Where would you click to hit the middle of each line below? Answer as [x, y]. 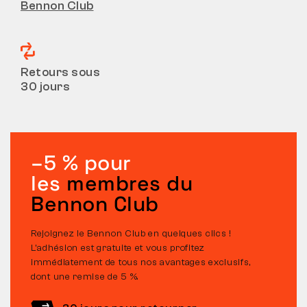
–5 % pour [81, 163]
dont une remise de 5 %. [85, 277]
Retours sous [60, 72]
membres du [126, 184]
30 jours [45, 86]
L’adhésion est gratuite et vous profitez [118, 248]
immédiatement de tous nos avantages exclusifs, [141, 263]
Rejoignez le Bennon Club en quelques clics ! [131, 234]
